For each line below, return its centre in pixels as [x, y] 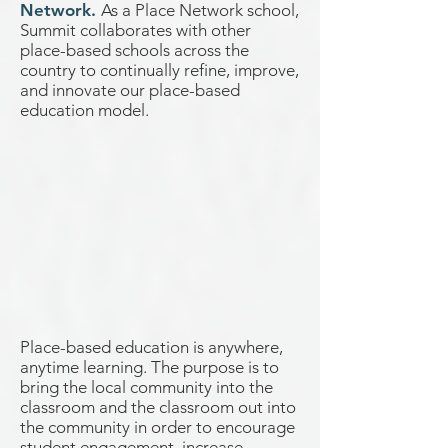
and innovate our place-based [130, 90]
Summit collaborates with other [135, 30]
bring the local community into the [146, 387]
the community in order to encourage [157, 427]
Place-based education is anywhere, [151, 347]
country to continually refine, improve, [159, 70]
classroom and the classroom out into [158, 407]
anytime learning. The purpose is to [149, 367]
